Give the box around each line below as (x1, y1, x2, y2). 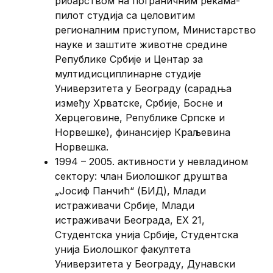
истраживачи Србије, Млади (55, 199, 195, 211)
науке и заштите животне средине (55, 38, 228, 51)
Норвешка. (55, 140, 109, 153)
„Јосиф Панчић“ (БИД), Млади (55, 184, 207, 197)
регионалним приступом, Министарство (55, 23, 257, 36)
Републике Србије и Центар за (55, 52, 204, 65)
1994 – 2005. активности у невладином (55, 155, 249, 168)
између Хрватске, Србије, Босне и (55, 96, 223, 109)
